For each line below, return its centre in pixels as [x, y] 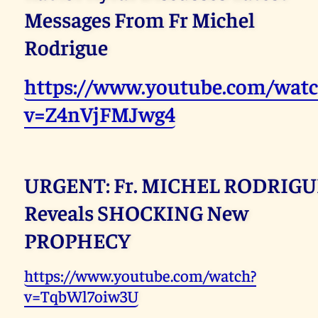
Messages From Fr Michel [140, 19]
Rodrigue [66, 47]
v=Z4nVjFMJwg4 [100, 114]
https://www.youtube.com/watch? [141, 275]
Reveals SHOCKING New [137, 212]
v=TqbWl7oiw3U [82, 296]
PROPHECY [78, 240]
